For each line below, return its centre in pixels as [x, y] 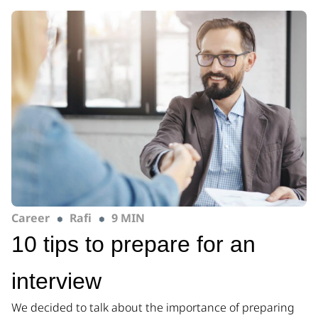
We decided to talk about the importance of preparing [153, 308]
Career [31, 218]
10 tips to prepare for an [133, 245]
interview [56, 281]
